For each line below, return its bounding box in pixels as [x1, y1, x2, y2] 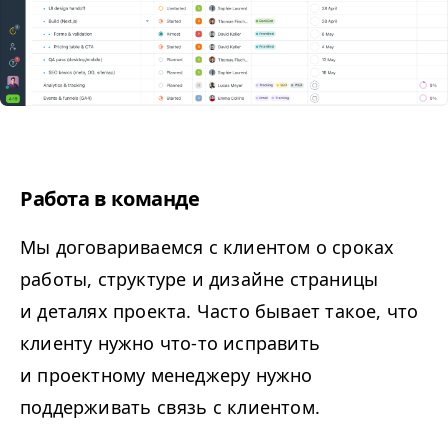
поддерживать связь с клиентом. [20, 395, 326, 420]
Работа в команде [20, 185, 200, 213]
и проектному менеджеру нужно [20, 363, 313, 388]
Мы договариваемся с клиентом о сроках [20, 235, 395, 260]
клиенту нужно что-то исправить [20, 331, 320, 356]
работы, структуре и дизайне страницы [20, 267, 379, 292]
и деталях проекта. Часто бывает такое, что [20, 299, 419, 324]
